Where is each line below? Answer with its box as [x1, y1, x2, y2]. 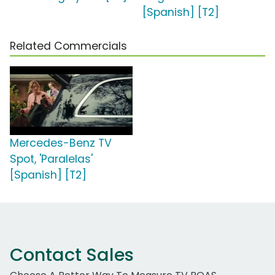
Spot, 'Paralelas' [10, 152, 93, 167]
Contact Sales [10, 242, 134, 268]
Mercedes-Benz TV [10, 136, 112, 151]
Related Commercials [10, 39, 127, 54]
